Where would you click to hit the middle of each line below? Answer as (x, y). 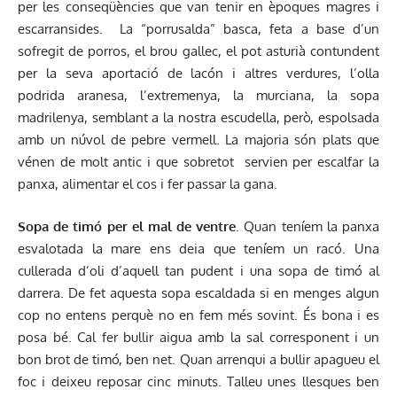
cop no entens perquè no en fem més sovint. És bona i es (198, 315)
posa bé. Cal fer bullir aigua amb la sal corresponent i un (198, 337)
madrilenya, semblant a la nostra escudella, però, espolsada (198, 118)
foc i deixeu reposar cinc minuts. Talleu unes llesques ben (198, 381)
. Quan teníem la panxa (308, 226)
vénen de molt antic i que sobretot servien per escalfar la (198, 162)
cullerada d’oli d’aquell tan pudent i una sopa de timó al (198, 270)
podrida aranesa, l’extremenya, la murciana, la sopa (198, 96)
